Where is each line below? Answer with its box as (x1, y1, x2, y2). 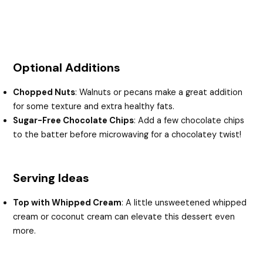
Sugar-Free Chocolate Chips (13, 114, 134, 126)
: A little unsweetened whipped (122, 197, 247, 208)
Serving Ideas (13, 170, 90, 186)
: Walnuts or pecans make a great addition (75, 86, 243, 98)
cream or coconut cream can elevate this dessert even (13, 211, 235, 222)
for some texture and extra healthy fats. (13, 100, 175, 112)
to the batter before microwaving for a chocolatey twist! (13, 129, 242, 140)
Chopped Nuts (13, 86, 76, 98)
